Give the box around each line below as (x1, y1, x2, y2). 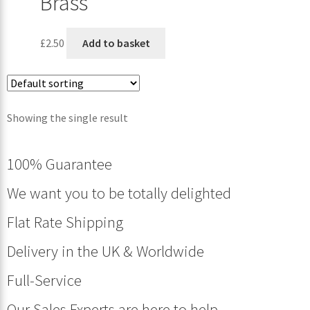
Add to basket (82, 36, 150, 51)
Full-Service (7, 271, 82, 291)
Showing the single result (7, 111, 128, 125)
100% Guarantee (7, 154, 112, 174)
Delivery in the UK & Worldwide (7, 241, 204, 262)
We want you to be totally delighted (7, 183, 231, 203)
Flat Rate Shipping (7, 212, 123, 232)
